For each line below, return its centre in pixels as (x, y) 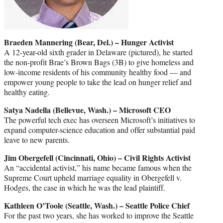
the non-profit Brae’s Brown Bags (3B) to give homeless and (99, 62)
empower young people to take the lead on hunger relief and (98, 82)
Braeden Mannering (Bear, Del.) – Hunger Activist (89, 42)
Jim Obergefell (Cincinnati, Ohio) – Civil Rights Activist (97, 158)
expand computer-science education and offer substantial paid (100, 130)
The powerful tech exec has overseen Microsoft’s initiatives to (100, 120)
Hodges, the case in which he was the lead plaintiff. (85, 188)
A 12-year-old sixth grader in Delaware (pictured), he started (98, 52)
